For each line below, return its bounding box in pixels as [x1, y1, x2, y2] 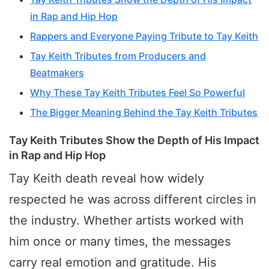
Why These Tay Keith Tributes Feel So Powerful [30, 86, 245, 99]
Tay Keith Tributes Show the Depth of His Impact [9, 134, 259, 147]
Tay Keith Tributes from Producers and [30, 50, 206, 62]
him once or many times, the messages [9, 234, 231, 249]
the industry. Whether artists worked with [9, 213, 244, 228]
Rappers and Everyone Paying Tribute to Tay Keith [30, 30, 258, 43]
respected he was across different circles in [9, 192, 256, 207]
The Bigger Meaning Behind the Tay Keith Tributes [30, 106, 258, 119]
